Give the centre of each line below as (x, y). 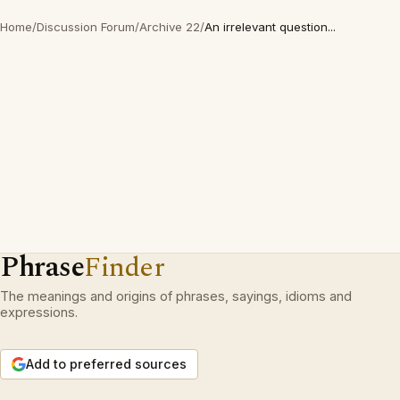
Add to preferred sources (106, 364)
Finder (125, 267)
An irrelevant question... (270, 27)
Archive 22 (170, 27)
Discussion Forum (86, 27)
